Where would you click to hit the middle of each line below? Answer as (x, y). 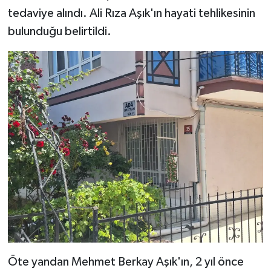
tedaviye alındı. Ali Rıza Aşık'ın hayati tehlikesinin (131, 14)
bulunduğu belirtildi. (59, 32)
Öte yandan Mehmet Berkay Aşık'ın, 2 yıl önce (126, 262)
